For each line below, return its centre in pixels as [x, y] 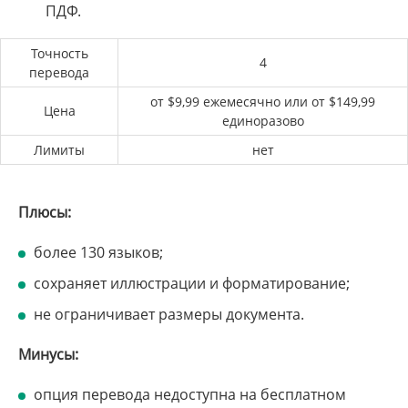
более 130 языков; [98, 253]
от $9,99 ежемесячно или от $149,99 [263, 102]
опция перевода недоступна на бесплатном [190, 395]
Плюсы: [45, 213]
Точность [59, 54]
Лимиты [59, 150]
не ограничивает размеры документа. [169, 315]
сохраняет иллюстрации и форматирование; [192, 284]
